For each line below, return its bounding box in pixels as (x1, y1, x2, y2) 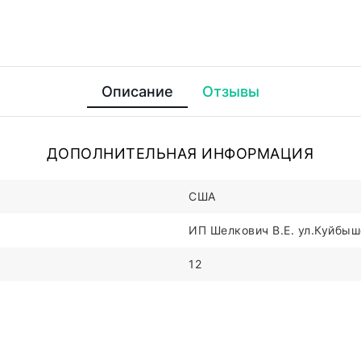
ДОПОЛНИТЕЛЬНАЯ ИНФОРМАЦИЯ (46, 145, 314, 163)
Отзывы (201, 83, 259, 101)
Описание (101, 83, 173, 101)
